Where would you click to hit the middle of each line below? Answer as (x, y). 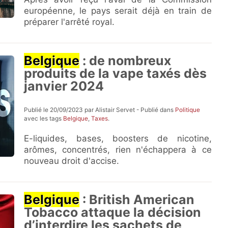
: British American (137, 199)
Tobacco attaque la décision (113, 212)
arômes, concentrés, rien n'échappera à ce (118, 150)
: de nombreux (125, 61)
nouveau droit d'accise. (72, 161)
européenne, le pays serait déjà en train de (118, 11)
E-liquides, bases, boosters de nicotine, (118, 138)
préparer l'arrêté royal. (69, 22)
